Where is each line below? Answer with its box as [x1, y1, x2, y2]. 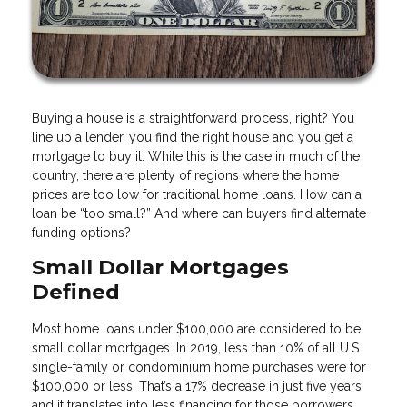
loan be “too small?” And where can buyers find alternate [32, 205, 366, 221]
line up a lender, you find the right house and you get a [32, 129, 353, 144]
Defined [32, 278, 120, 304]
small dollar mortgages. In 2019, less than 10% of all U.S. [32, 340, 362, 355]
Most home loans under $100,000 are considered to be [32, 321, 361, 336]
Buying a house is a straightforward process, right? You [32, 110, 354, 125]
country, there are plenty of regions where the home [32, 167, 339, 183]
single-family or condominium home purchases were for [32, 359, 366, 374]
